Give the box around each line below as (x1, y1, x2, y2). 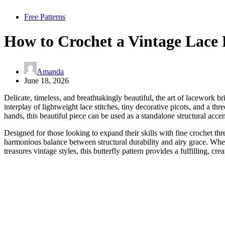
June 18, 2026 (24, 76, 69, 85)
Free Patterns (24, 13, 65, 21)
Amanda (37, 67, 64, 76)
